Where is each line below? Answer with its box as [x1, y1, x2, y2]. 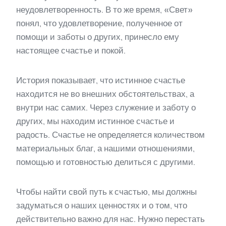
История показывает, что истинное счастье [16, 75, 185, 86]
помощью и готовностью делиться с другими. [16, 157, 195, 167]
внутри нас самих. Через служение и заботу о [16, 102, 196, 113]
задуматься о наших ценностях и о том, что [16, 200, 187, 211]
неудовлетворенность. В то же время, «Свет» [16, 5, 193, 15]
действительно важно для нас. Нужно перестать [16, 214, 205, 224]
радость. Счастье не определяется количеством [16, 130, 205, 140]
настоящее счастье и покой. [16, 45, 126, 56]
